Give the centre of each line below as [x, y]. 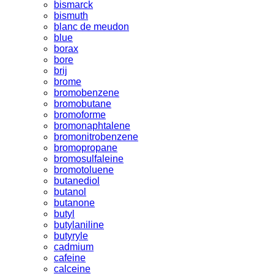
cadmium [74, 246]
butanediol [77, 180]
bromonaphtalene [92, 125]
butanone [74, 202]
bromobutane [83, 103]
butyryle [71, 235]
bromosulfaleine [89, 158]
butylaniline [79, 224]
